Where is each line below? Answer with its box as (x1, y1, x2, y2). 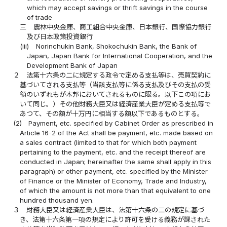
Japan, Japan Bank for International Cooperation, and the (26, 51, 212, 60)
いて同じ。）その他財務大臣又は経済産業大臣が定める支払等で (20, 99, 211, 108)
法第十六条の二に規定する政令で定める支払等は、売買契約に (26, 70, 211, 79)
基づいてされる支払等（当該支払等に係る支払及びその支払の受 (20, 80, 211, 89)
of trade (26, 13, 52, 21)
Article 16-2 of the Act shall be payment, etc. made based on (20, 128, 213, 137)
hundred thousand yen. (20, 196, 94, 204)
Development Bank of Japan (26, 61, 118, 69)
